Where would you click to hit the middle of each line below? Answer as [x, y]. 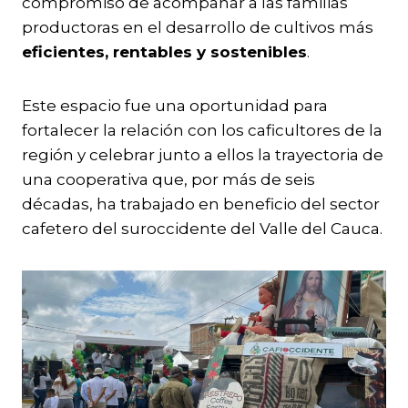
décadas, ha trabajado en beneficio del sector [201, 204]
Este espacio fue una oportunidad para [175, 106]
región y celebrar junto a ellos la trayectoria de [203, 155]
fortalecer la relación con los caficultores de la [202, 130]
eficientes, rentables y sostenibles [164, 52]
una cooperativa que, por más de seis [168, 179]
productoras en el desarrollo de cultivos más [198, 27]
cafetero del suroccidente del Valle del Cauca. [202, 229]
